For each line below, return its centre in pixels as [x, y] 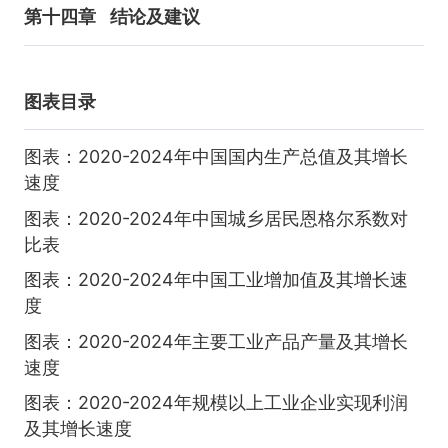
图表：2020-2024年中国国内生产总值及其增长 [215, 157]
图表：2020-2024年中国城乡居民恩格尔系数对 [215, 218]
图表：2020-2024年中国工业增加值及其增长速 [215, 280]
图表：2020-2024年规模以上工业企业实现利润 [215, 403]
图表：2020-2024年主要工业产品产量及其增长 [215, 341]
